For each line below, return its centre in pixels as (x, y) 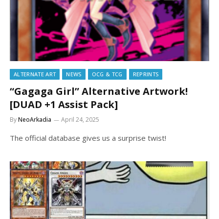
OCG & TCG (107, 74)
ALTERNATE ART (35, 74)
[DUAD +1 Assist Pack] (64, 104)
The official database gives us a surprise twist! (88, 138)
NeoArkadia (35, 119)
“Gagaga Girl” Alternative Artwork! (99, 91)
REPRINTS (146, 74)
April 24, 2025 (80, 119)
